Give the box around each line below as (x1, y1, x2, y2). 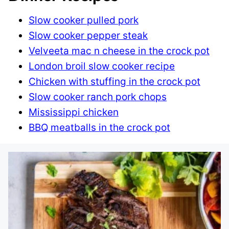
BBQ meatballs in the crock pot (29, 122, 170, 133)
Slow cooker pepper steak (29, 30, 148, 41)
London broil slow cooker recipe (29, 60, 175, 72)
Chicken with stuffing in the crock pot (29, 76, 200, 87)
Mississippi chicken (29, 106, 119, 118)
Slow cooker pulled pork (29, 14, 139, 26)
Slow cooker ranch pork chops (29, 91, 167, 103)
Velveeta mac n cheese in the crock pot (29, 45, 210, 57)
